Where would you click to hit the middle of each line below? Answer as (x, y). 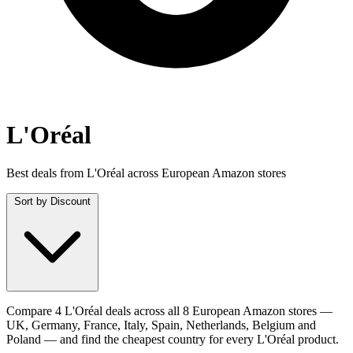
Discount (71, 201)
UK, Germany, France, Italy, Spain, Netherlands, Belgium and (161, 325)
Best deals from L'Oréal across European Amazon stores (146, 173)
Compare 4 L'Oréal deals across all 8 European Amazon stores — (169, 310)
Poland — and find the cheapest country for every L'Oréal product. (173, 339)
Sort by (31, 201)
